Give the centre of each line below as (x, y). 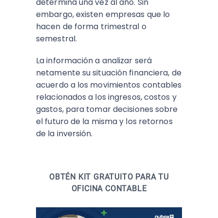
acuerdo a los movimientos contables (109, 85)
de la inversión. (64, 134)
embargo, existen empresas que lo (103, 14)
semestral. (58, 39)
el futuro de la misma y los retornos (104, 121)
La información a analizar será (94, 61)
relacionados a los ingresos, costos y (106, 97)
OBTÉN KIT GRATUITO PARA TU (109, 177)
